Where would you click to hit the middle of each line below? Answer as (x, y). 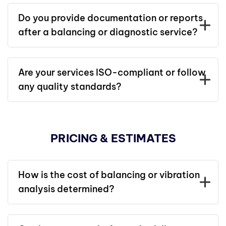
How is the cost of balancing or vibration (109, 175)
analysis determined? (66, 189)
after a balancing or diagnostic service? (108, 32)
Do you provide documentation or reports (110, 18)
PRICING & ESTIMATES (113, 138)
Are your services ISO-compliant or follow (112, 72)
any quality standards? (70, 87)
